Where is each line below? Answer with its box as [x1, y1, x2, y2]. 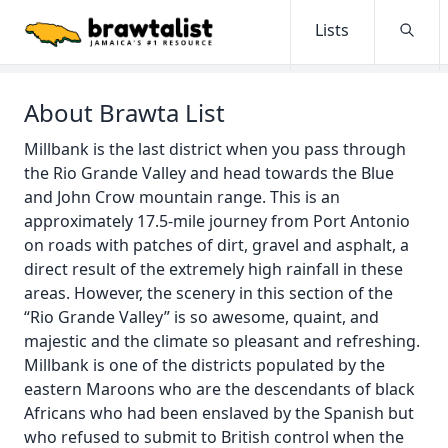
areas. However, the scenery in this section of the [24, 282, 393, 304]
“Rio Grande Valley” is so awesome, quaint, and [24, 306, 379, 328]
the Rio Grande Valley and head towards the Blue [24, 162, 394, 184]
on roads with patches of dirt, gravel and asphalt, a [24, 234, 409, 256]
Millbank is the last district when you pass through [24, 138, 406, 160]
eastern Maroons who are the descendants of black [24, 378, 415, 400]
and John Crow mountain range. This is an [24, 186, 340, 208]
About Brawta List [24, 96, 225, 129]
